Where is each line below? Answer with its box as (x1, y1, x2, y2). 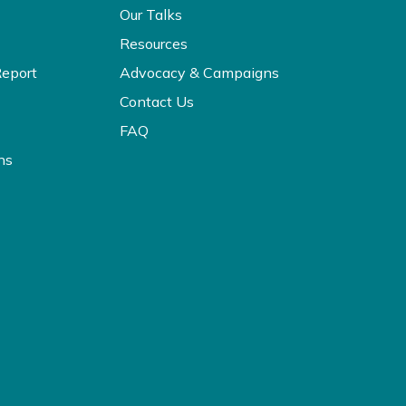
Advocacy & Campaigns (119, 63, 279, 82)
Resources (119, 34, 188, 53)
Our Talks (119, 5, 182, 24)
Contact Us (119, 92, 194, 111)
